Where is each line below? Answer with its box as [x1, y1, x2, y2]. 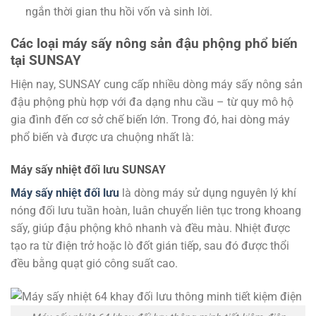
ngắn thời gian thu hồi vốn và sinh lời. [25, 5, 212, 19]
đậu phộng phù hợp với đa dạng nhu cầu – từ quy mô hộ [11, 95, 293, 109]
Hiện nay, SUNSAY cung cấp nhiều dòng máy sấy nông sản [11, 78, 303, 92]
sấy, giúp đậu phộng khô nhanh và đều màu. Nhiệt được [11, 221, 290, 236]
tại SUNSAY [11, 51, 81, 68]
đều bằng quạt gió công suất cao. [11, 257, 178, 271]
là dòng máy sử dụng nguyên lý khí [119, 186, 296, 200]
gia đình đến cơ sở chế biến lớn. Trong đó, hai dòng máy [11, 113, 290, 127]
